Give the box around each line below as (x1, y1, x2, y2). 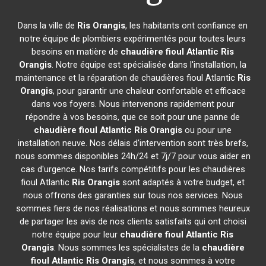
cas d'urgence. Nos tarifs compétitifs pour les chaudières (20, 164, 245, 175)
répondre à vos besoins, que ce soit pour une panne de (26, 112, 240, 122)
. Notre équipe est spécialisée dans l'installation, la (52, 59, 247, 70)
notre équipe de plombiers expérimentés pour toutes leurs (20, 33, 246, 44)
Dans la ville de (18, 20, 78, 31)
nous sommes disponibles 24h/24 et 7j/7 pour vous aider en (15, 151, 251, 161)
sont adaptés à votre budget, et (120, 177, 245, 188)
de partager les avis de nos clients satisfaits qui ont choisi (19, 216, 246, 227)
